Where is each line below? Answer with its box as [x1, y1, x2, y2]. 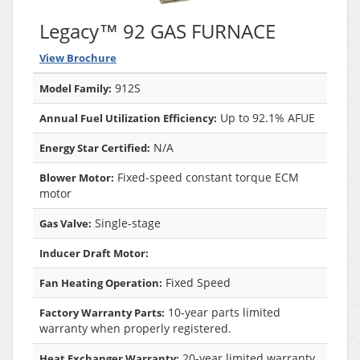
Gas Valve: [39, 216, 92, 231]
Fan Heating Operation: [39, 276, 162, 291]
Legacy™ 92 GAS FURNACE [39, 18, 276, 45]
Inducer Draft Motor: [39, 246, 149, 261]
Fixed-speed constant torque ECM [114, 170, 299, 186]
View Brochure [39, 51, 117, 66]
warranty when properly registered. [39, 321, 231, 337]
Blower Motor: [39, 170, 114, 186]
